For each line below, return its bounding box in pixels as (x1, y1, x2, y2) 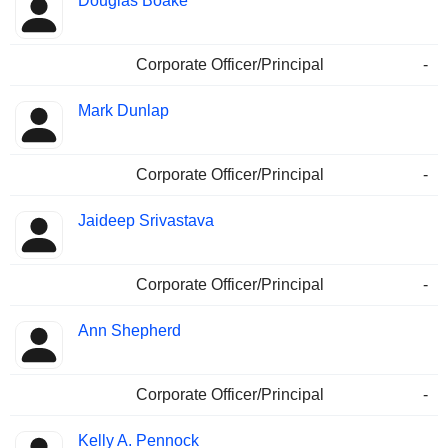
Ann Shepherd (78, 322, 181, 340)
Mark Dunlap (78, 102, 169, 120)
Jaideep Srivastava (78, 212, 214, 230)
